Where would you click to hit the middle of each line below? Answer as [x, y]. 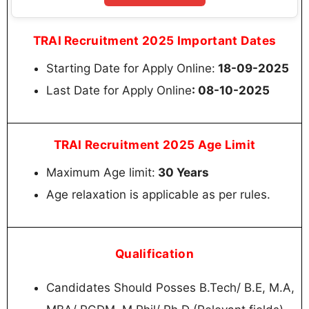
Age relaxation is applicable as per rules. [158, 194]
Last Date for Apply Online [119, 90]
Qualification [154, 254]
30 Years [182, 172]
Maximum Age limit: [101, 172]
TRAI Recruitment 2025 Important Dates [154, 40]
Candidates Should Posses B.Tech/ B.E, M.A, [170, 288]
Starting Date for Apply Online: [131, 68]
